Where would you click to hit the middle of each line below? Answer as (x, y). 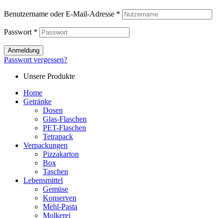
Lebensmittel (43, 181)
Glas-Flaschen (65, 119)
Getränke (37, 102)
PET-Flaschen (64, 128)
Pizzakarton (61, 154)
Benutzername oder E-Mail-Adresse (60, 14)
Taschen (55, 172)
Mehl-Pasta (60, 207)
